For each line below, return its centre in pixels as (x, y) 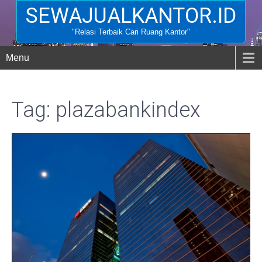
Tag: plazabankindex (106, 110)
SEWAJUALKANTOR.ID (131, 16)
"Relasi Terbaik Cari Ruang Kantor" (131, 32)
